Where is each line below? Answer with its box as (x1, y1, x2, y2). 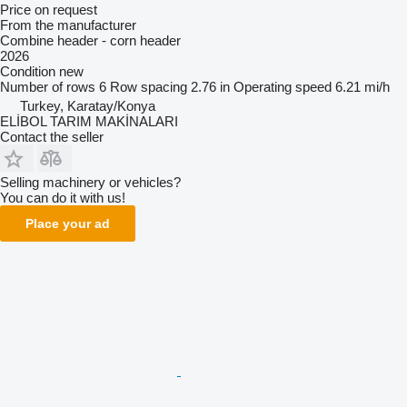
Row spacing (110, 78, 187, 94)
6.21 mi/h (335, 78, 390, 94)
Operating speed (233, 78, 332, 94)
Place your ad (25, 215, 110, 231)
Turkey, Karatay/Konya (20, 97, 155, 114)
